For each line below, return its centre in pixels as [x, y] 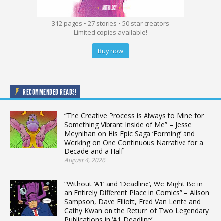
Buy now [110, 51]
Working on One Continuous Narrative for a [134, 143]
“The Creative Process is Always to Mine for [134, 116]
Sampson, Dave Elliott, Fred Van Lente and [132, 202]
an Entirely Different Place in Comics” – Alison [137, 193]
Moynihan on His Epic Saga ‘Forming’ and [129, 134]
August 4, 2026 [85, 160]
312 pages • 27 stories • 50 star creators [110, 23]
